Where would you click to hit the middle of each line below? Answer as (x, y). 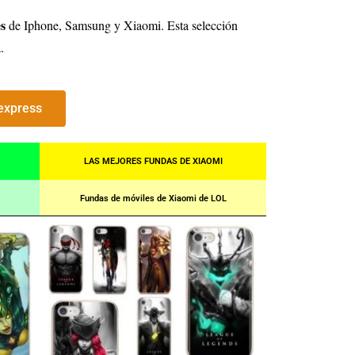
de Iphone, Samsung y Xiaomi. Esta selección (122, 25)
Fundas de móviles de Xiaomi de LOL (153, 199)
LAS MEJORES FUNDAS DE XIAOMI (153, 162)
